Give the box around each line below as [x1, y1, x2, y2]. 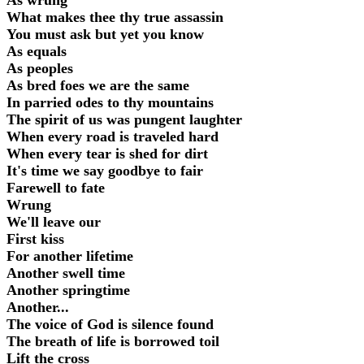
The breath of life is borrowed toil [6, 333, 219, 350]
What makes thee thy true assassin [6, 9, 223, 26]
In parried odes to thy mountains [6, 94, 214, 111]
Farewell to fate [6, 180, 105, 197]
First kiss [6, 231, 64, 248]
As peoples [6, 60, 73, 77]
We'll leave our [6, 214, 101, 231]
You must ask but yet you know [6, 26, 204, 43]
